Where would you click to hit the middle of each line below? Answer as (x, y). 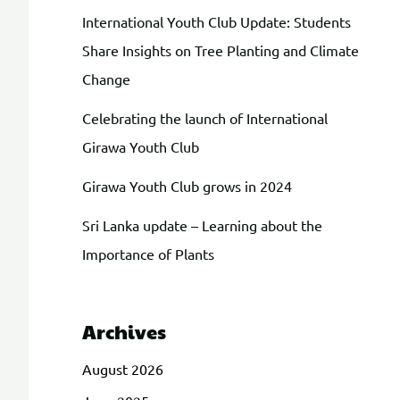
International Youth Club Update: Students (217, 21)
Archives (124, 331)
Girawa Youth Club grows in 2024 (187, 185)
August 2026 (123, 368)
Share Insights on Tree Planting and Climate (221, 50)
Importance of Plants (148, 253)
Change (106, 78)
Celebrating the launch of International (205, 117)
